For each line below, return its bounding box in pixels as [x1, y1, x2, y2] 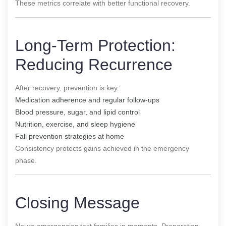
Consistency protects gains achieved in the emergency [15, 144, 189, 152]
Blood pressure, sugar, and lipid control [15, 107, 140, 116]
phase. [15, 156, 37, 164]
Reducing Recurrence [15, 55, 173, 74]
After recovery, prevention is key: [15, 83, 120, 92]
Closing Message [15, 193, 140, 212]
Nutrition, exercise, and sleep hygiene [15, 120, 135, 128]
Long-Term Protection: [15, 36, 176, 54]
